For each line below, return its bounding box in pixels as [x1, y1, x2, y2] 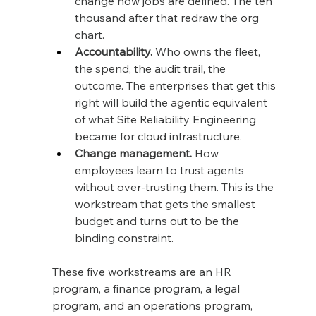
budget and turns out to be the [74, 213, 242, 228]
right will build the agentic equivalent [74, 95, 270, 109]
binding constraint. [74, 230, 174, 245]
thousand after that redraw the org [74, 10, 262, 25]
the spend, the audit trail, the [74, 61, 229, 75]
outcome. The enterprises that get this [74, 78, 279, 92]
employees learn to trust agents [74, 162, 247, 177]
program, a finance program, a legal [51, 281, 243, 296]
